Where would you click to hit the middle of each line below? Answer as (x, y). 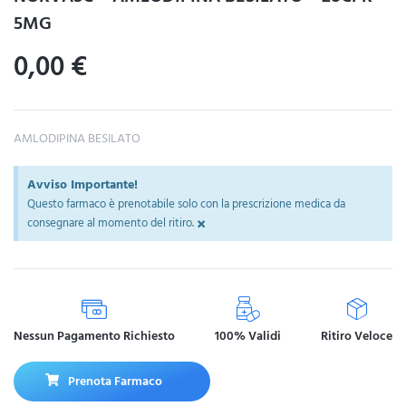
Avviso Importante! (82, 184)
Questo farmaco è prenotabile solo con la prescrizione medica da (186, 203)
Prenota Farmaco (116, 381)
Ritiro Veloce (357, 335)
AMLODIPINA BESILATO (77, 138)
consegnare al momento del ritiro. (111, 222)
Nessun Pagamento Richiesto (94, 335)
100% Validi (248, 335)
